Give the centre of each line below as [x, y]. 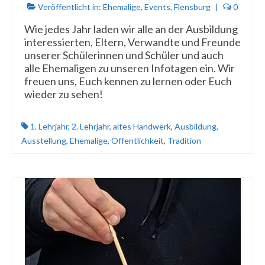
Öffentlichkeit [138, 141]
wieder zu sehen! [65, 94]
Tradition [184, 141]
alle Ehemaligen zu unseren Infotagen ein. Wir [130, 68]
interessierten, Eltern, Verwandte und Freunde [132, 42]
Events [157, 7]
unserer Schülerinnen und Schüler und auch [124, 55]
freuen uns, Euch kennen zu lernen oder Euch [128, 81]
